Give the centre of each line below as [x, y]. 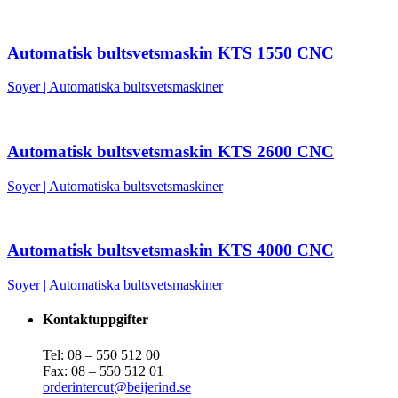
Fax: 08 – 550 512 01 [103, 370]
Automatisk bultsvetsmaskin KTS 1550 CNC [171, 52]
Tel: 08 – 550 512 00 [101, 354]
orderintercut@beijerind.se [117, 386]
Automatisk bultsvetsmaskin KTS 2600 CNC [171, 152]
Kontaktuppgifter [96, 320]
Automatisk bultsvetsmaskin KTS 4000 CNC [171, 251]
